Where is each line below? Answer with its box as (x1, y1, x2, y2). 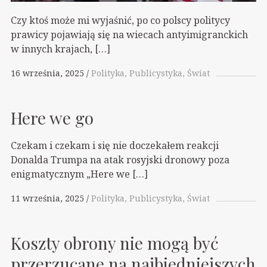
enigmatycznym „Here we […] (11, 167, 148, 181)
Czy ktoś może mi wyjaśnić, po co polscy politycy (11, 13, 230, 27)
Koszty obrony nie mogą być (11, 231, 219, 254)
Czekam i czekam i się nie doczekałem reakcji (11, 138, 219, 152)
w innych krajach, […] (11, 42, 110, 55)
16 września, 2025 (11, 67, 84, 79)
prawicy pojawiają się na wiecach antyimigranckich (11, 27, 248, 41)
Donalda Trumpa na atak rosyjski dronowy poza (11, 153, 229, 166)
